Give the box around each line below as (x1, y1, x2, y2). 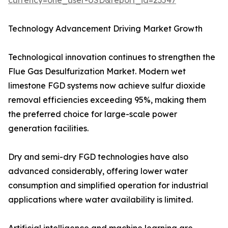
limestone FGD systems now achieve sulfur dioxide (8, 80, 206, 91)
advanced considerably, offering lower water (8, 166, 188, 177)
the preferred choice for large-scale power (8, 109, 177, 120)
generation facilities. (8, 123, 89, 134)
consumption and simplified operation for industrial (8, 180, 208, 191)
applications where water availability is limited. (8, 194, 193, 205)
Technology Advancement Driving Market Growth (8, 23, 203, 34)
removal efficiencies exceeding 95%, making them (8, 95, 206, 105)
